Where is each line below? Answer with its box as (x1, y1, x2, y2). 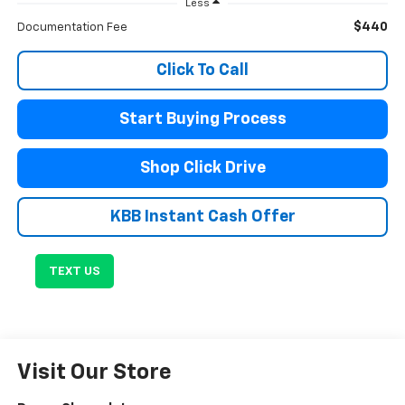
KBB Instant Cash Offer (109, 209, 296, 226)
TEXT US (48, 264, 100, 278)
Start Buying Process (118, 111, 287, 128)
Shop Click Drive (139, 160, 266, 177)
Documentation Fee (16, 22, 127, 34)
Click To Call (156, 62, 249, 80)
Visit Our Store (16, 362, 172, 384)
